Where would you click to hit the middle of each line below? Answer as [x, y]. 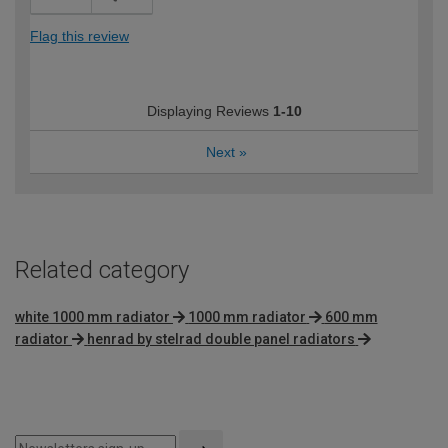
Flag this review [79, 36]
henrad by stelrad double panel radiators [221, 338]
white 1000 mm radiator [92, 316]
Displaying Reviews [209, 111]
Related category [102, 270]
